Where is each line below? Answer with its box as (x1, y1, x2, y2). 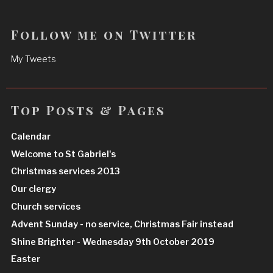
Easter (11, 253, 41, 265)
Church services (11, 200, 81, 212)
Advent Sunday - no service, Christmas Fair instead (11, 218, 234, 230)
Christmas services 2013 (11, 166, 121, 177)
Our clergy (11, 183, 57, 195)
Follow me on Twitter (11, 26, 197, 43)
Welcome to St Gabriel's (11, 148, 116, 160)
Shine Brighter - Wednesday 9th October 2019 (11, 236, 215, 247)
